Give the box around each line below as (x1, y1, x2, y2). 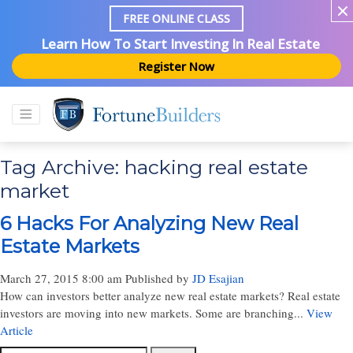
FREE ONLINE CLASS (123, 11, 230, 27)
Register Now (139, 58, 214, 74)
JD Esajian (192, 270, 244, 286)
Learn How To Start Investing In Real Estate (41, 35, 320, 54)
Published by (125, 270, 192, 286)
